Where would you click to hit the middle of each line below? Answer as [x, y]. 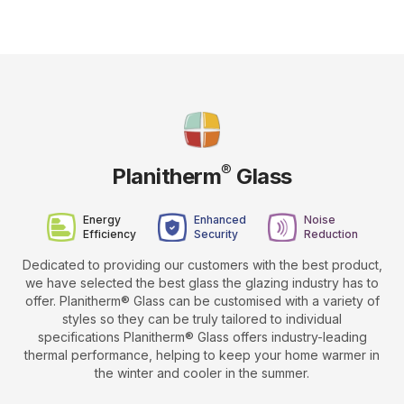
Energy [101, 220]
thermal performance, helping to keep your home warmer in [202, 355]
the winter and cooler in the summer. [202, 373]
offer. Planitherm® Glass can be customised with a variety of [202, 301]
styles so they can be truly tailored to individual [202, 319]
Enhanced [220, 220]
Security [216, 234]
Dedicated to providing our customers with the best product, [202, 265]
